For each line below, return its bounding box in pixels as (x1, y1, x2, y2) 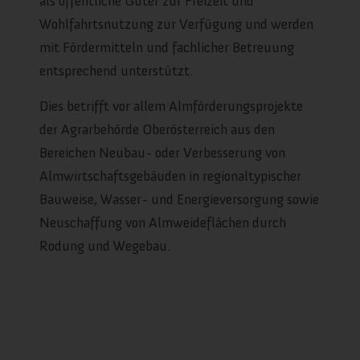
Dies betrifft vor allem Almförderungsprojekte (39, 97, 303, 116)
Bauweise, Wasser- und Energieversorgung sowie (39, 190, 319, 209)
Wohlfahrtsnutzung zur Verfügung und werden (39, 15, 313, 34)
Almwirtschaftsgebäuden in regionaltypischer (39, 167, 301, 186)
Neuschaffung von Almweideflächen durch (39, 214, 286, 232)
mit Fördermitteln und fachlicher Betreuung (39, 39, 294, 57)
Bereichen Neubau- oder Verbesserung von (39, 144, 285, 162)
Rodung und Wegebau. (39, 237, 170, 256)
